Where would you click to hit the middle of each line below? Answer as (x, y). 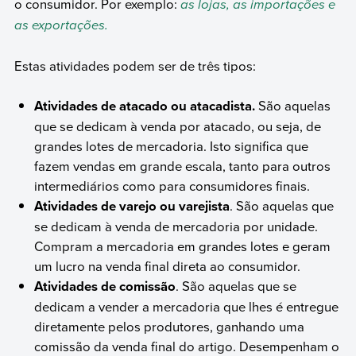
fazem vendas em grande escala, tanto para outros (183, 166)
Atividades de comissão (105, 286)
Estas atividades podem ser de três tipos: (135, 65)
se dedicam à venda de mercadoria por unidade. (176, 226)
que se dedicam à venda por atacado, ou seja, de (178, 126)
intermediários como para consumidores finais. (172, 186)
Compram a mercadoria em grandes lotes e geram (183, 246)
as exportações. (61, 25)
